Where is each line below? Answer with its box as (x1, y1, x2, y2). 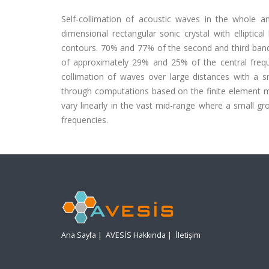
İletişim (175, 230, 201, 241)
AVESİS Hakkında (106, 230, 166, 241)
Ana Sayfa (61, 230, 96, 241)
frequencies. (61, 114, 108, 125)
